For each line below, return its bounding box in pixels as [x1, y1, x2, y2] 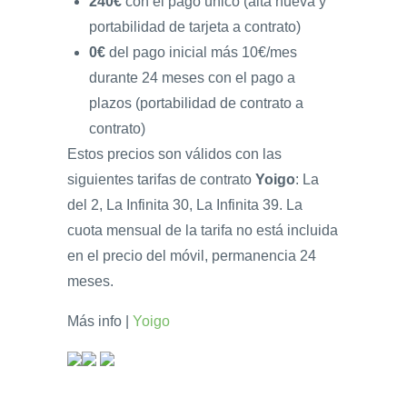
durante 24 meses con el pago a [89, 69, 295, 85]
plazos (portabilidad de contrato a [89, 94, 303, 111]
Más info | [67, 313, 133, 329]
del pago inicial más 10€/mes [105, 44, 297, 60]
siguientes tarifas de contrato [67, 171, 255, 187]
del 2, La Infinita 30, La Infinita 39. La [67, 196, 303, 213]
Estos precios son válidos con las [67, 145, 282, 162]
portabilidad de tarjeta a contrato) [89, 18, 301, 35]
